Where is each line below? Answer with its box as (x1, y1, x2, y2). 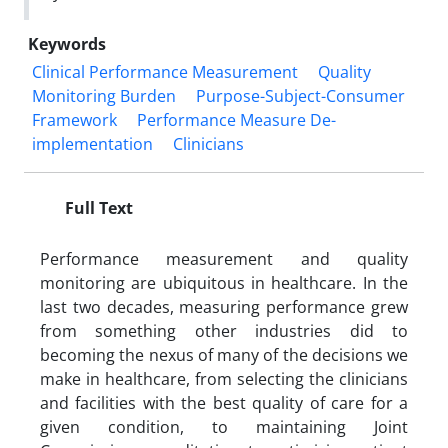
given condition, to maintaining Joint (40, 416, 408, 438)
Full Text (61, 197, 133, 219)
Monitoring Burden (32, 85, 176, 107)
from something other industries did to (40, 320, 408, 342)
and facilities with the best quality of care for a (40, 392, 408, 414)
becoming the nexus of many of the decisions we (40, 344, 408, 366)
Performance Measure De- (137, 109, 336, 131)
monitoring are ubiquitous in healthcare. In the (40, 272, 408, 294)
